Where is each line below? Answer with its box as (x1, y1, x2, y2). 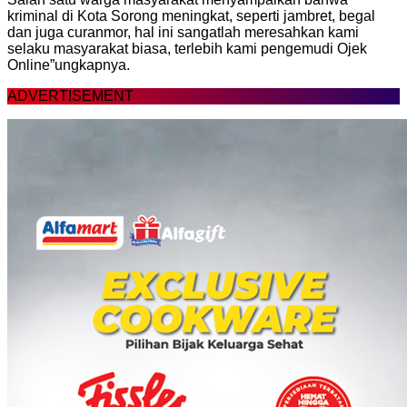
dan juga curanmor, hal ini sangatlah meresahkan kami (7, 24, 359, 40)
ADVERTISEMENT (7, 87, 134, 104)
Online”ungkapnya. (7, 56, 130, 73)
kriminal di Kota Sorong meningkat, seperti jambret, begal (7, 7, 375, 24)
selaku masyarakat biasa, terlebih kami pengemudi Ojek (7, 40, 367, 56)
